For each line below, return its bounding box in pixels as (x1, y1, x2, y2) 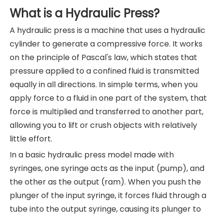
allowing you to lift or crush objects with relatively (10, 119, 197, 131)
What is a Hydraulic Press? (10, 5, 159, 21)
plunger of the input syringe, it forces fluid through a (10, 189, 206, 201)
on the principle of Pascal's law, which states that (10, 51, 197, 63)
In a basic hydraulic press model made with (10, 149, 174, 160)
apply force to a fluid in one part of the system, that (10, 92, 207, 104)
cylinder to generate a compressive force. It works (10, 38, 202, 49)
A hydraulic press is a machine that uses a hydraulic (10, 24, 205, 36)
